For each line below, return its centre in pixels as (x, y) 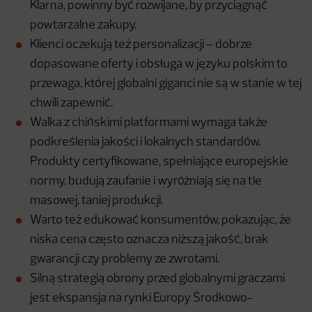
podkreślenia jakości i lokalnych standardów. (145, 143)
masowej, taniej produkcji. (96, 201)
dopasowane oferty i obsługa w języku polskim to (159, 65)
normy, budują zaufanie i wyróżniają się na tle (146, 182)
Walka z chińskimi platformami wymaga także (149, 123)
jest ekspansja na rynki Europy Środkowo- (141, 299)
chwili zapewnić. (71, 104)
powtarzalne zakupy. (83, 26)
